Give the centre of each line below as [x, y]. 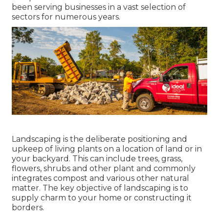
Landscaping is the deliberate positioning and [99, 139]
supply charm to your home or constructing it [102, 198]
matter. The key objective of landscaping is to [100, 188]
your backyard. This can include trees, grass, [97, 159]
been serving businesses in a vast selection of [99, 7]
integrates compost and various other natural [100, 178]
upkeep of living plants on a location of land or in [107, 149]
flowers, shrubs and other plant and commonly [104, 169]
